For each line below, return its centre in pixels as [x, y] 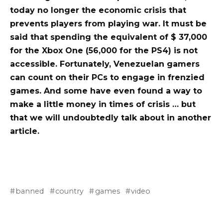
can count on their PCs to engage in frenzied [107, 78]
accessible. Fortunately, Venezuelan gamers [105, 64]
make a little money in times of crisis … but [103, 105]
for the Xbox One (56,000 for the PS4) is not [104, 51]
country [70, 191]
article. [25, 131]
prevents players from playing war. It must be [108, 24]
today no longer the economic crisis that [98, 10]
